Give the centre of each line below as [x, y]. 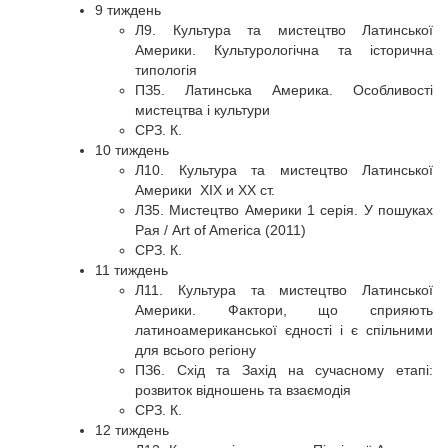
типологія [166, 70]
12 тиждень [132, 430]
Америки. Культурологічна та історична [284, 50]
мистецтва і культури [202, 110]
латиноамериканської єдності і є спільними [284, 330]
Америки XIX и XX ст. [205, 190]
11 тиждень [131, 270]
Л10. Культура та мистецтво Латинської [284, 170]
